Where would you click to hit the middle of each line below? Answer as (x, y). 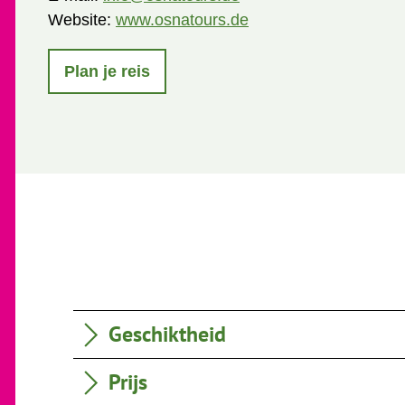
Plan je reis (107, 71)
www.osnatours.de (182, 20)
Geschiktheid (167, 334)
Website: (82, 20)
